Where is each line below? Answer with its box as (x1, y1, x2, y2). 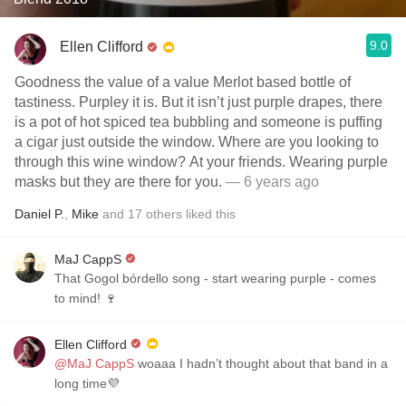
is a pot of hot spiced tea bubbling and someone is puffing (14, 114, 382, 130)
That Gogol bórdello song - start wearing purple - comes (54, 271, 376, 285)
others (146, 207, 182, 221)
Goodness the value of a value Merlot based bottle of (14, 74, 351, 90)
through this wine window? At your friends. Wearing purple (14, 154, 388, 169)
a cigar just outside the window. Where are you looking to (14, 134, 379, 150)
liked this (182, 207, 236, 221)
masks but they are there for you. (14, 174, 222, 189)
